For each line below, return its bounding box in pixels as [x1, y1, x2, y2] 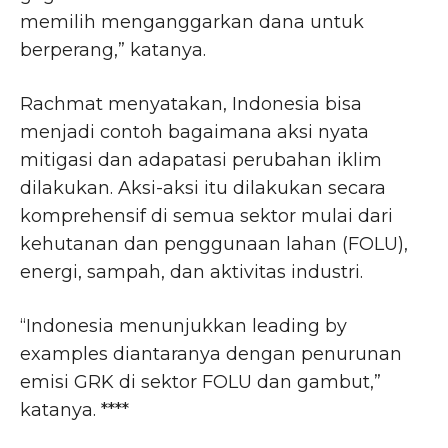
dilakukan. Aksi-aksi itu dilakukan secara [20, 177, 386, 200]
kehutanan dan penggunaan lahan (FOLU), [20, 233, 408, 256]
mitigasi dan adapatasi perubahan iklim [20, 149, 382, 172]
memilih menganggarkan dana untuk [20, 11, 364, 34]
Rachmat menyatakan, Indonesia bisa [20, 93, 362, 116]
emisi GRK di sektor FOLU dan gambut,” [20, 371, 381, 394]
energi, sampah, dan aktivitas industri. [20, 261, 363, 284]
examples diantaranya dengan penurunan [20, 343, 402, 366]
